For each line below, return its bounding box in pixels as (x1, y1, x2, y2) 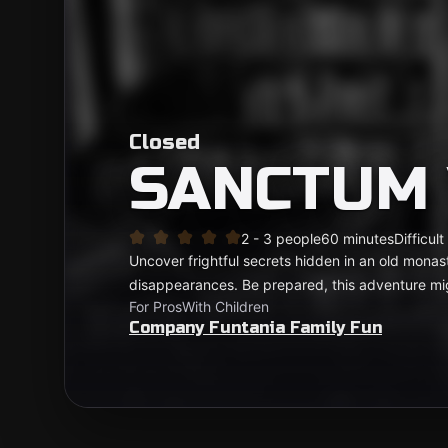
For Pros (129, 298, 182, 315)
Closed (129, 130, 200, 155)
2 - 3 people (241, 230, 321, 247)
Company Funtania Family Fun (129, 318, 382, 337)
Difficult (394, 230, 444, 247)
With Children (182, 298, 269, 315)
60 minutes (321, 230, 394, 247)
